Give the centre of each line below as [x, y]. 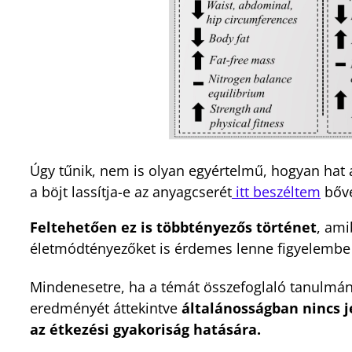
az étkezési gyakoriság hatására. [145, 329]
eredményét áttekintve [106, 308]
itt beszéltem [276, 191]
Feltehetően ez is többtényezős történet [173, 227]
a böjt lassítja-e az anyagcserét [131, 191]
